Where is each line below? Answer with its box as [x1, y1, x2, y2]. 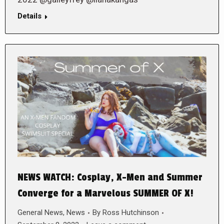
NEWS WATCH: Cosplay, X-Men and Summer [17, 171, 202, 184]
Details [17, 11, 41, 20]
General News [17, 208, 63, 217]
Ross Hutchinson [102, 208, 159, 217]
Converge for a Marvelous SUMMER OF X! [17, 187, 193, 200]
